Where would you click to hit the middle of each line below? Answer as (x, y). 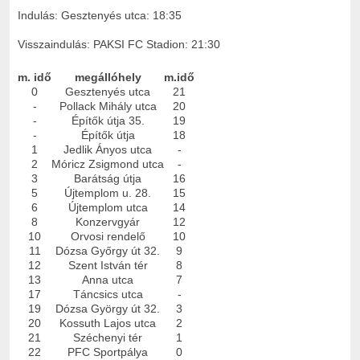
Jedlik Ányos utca (108, 149)
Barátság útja (108, 178)
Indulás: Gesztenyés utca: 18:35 (100, 15)
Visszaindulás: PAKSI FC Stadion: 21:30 (119, 44)
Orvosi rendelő (108, 236)
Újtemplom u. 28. (108, 192)
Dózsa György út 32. (108, 308)
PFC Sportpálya (108, 352)
